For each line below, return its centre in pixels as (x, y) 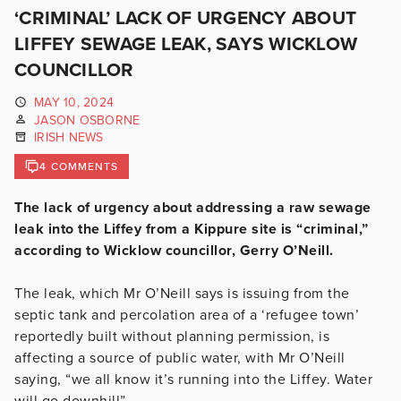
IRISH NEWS (69, 138)
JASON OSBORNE (87, 120)
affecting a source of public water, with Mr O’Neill (180, 358)
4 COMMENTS (79, 166)
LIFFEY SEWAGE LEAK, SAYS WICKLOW (186, 44)
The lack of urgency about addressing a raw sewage (193, 207)
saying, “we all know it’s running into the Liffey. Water (193, 379)
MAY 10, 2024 (74, 102)
